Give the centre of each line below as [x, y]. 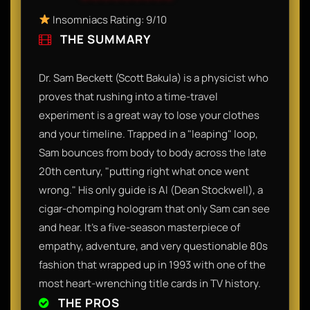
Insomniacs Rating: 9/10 [109, 19]
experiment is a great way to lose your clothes [149, 115]
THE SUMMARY [104, 39]
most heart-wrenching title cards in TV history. [150, 283]
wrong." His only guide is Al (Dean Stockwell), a [151, 190]
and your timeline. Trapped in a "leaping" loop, [148, 134]
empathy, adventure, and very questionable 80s [153, 246]
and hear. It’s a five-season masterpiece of [139, 227]
